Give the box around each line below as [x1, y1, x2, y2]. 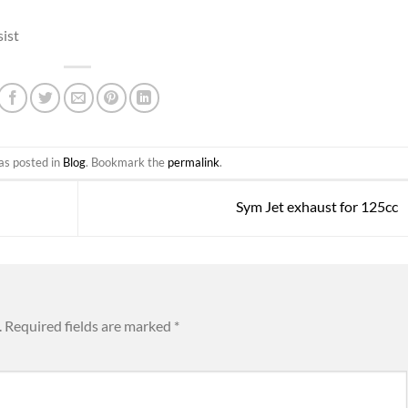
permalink [167, 155, 219, 170]
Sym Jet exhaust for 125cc [235, 198, 401, 216]
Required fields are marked [5, 316, 174, 334]
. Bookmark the [85, 155, 168, 170]
